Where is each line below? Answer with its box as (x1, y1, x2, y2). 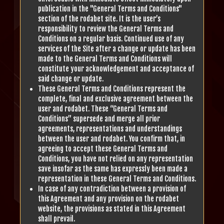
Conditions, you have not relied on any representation (38, 154, 193, 163)
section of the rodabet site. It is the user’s (38, 14, 160, 23)
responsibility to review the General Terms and (38, 24, 173, 33)
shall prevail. (38, 214, 75, 223)
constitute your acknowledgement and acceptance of (38, 64, 194, 73)
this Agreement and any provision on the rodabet (38, 194, 179, 203)
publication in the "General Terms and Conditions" (38, 4, 182, 13)
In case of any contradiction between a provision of (38, 184, 186, 193)
